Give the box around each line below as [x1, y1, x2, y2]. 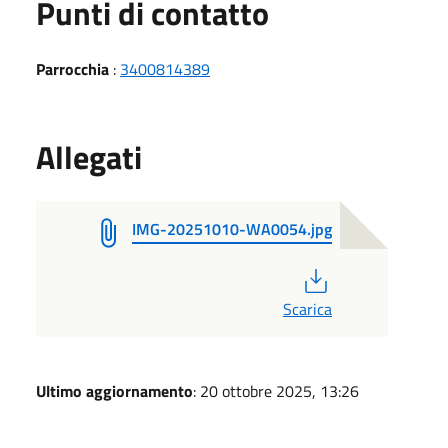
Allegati [36, 132, 142, 181]
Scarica [283, 296, 332, 321]
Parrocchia [36, 56, 109, 81]
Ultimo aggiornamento [36, 378, 193, 403]
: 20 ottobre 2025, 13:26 [193, 378, 359, 403]
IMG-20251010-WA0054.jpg [132, 216, 332, 241]
